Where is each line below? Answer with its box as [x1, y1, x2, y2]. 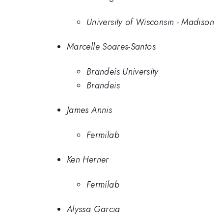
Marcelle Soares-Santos [67, 40, 156, 54]
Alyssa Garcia [67, 203, 120, 216]
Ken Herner [67, 153, 109, 166]
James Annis [67, 104, 112, 117]
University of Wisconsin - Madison [86, 15, 214, 28]
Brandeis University [86, 65, 159, 78]
